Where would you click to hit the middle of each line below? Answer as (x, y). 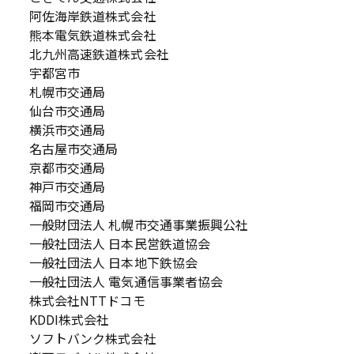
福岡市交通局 (67, 205)
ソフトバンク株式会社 (92, 338)
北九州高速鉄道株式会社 (99, 54)
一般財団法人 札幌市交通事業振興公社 (139, 224)
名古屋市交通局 (73, 149)
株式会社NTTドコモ (87, 300)
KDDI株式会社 (69, 319)
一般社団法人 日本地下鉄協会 (113, 262)
